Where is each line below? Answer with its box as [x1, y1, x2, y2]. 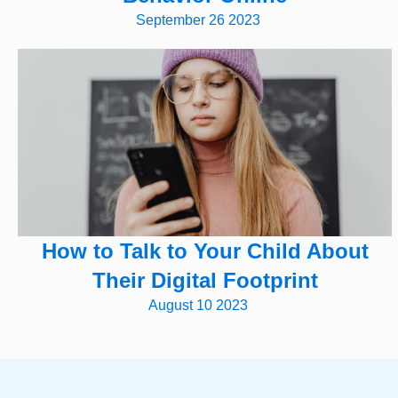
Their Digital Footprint [92, 267, 318, 292]
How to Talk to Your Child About [41, 238, 369, 263]
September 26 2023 [135, 12, 260, 28]
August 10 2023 [147, 297, 248, 313]
